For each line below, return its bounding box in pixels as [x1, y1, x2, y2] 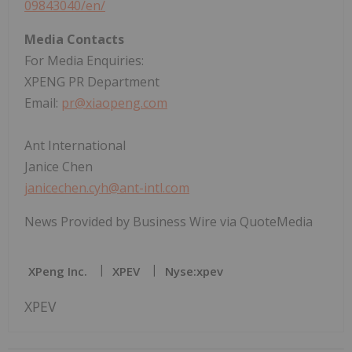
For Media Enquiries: [24, 51, 144, 69]
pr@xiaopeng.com [61, 93, 167, 112]
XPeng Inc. [28, 262, 87, 279]
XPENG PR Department [24, 72, 159, 90]
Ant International [24, 136, 126, 154]
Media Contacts [24, 30, 124, 48]
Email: [24, 93, 61, 112]
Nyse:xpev [165, 262, 223, 279]
